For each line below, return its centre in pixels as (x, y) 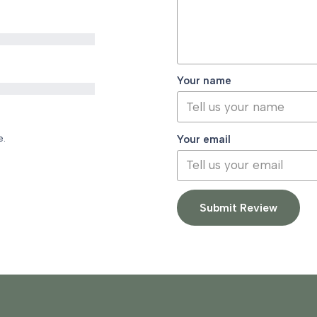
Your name (204, 81)
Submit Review (238, 208)
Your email (203, 139)
